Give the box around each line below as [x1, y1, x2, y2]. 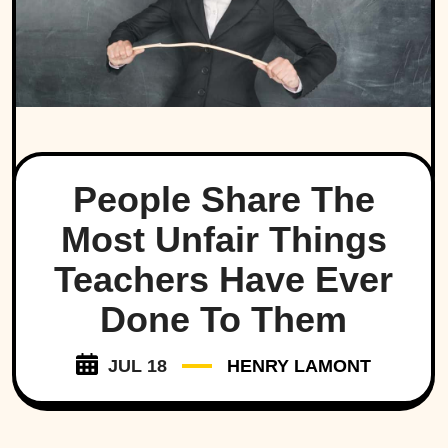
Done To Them [100, 299, 347, 341]
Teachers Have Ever [54, 259, 393, 301]
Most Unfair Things [60, 219, 387, 261]
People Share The [72, 179, 375, 221]
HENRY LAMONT [227, 356, 371, 377]
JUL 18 [108, 356, 167, 377]
